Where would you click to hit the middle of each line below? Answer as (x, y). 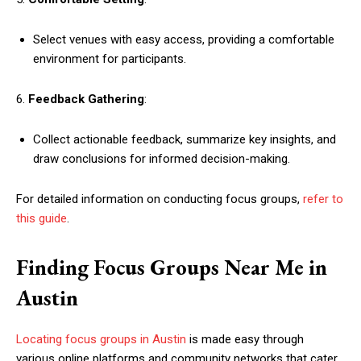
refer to (323, 199)
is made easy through (245, 339)
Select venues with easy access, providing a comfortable (184, 39)
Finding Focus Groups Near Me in (172, 267)
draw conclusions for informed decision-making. (162, 159)
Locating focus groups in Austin (101, 339)
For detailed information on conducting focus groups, (160, 199)
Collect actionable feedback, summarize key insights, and (185, 139)
